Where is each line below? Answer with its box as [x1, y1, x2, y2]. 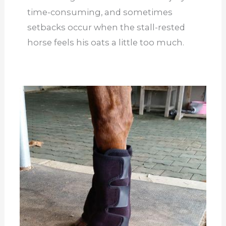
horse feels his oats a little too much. [27, 37, 186, 48]
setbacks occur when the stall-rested [27, 22, 185, 33]
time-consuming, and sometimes [27, 7, 173, 18]
